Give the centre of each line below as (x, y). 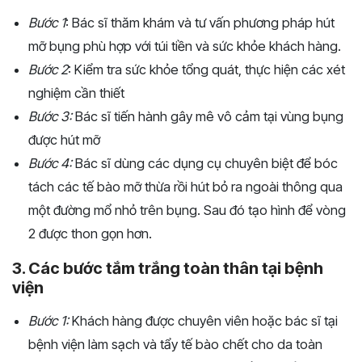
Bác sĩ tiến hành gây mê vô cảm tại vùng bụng (208, 116)
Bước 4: (50, 163)
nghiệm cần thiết (76, 93)
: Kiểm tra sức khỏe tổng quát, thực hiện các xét (206, 69)
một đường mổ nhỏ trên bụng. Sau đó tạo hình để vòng (187, 210)
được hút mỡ (64, 139)
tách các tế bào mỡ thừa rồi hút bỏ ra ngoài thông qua (185, 186)
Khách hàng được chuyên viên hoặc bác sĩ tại (203, 320)
